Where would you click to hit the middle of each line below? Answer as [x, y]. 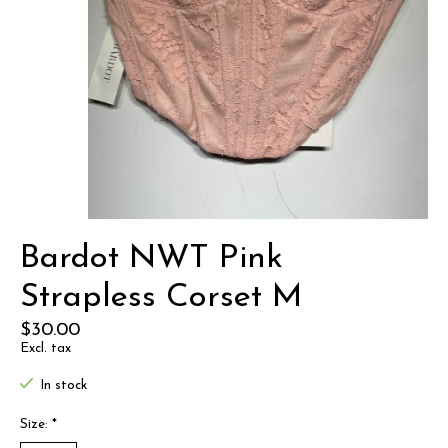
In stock [63, 386]
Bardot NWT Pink [151, 259]
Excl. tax [45, 349]
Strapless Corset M [161, 298]
